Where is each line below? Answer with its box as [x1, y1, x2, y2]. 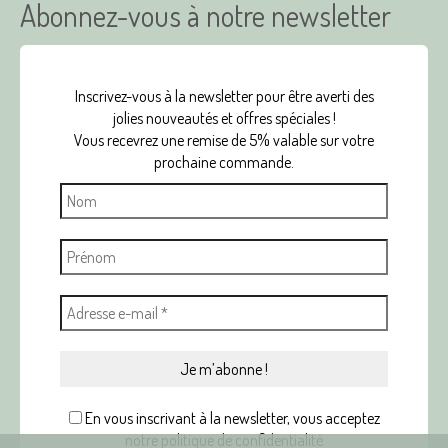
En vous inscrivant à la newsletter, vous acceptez [81, 407, 380, 428]
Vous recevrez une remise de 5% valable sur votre [74, 129, 374, 150]
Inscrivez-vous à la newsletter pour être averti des [74, 85, 374, 106]
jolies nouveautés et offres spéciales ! [112, 107, 336, 128]
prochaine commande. [154, 151, 294, 172]
